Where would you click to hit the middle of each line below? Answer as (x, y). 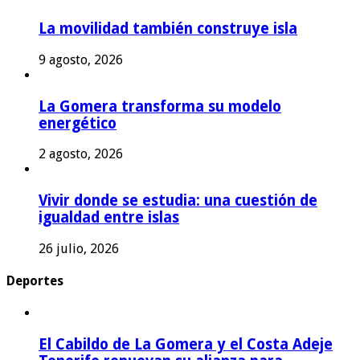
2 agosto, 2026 (81, 154)
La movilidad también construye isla (168, 29)
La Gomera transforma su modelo (160, 106)
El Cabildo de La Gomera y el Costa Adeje (186, 345)
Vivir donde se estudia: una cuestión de (178, 201)
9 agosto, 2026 (81, 59)
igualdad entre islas (109, 218)
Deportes (35, 281)
